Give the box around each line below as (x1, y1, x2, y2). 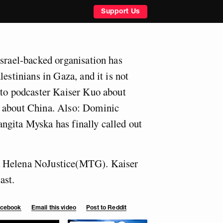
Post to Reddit (86, 203, 127, 211)
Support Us (101, 6, 140, 15)
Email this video (31, 203, 76, 211)
